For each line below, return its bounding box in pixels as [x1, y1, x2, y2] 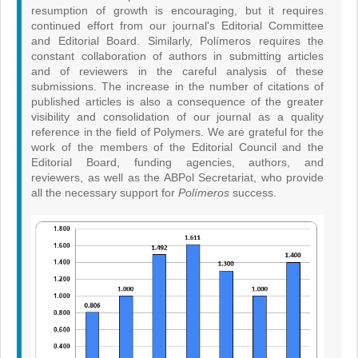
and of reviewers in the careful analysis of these [31, 65, 324, 78]
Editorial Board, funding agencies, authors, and [31, 156, 324, 169]
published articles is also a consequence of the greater [31, 95, 324, 109]
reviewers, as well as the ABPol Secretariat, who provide [31, 171, 324, 185]
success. [229, 186, 277, 200]
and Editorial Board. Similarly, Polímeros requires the [31, 34, 324, 48]
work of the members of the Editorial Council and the [31, 141, 324, 154]
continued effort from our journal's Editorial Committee [31, 19, 324, 33]
